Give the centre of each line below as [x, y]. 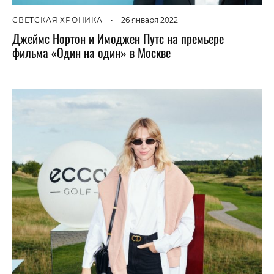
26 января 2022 [149, 20]
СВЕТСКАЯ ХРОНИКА [57, 20]
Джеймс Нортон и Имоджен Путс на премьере [118, 39]
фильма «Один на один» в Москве [91, 53]
